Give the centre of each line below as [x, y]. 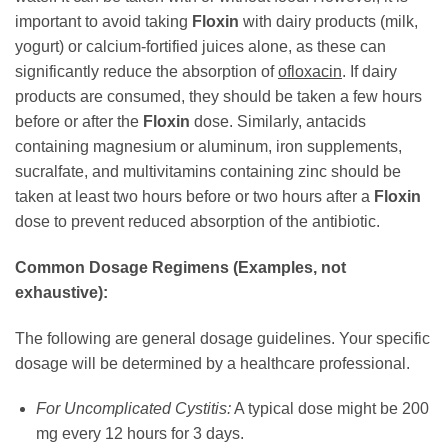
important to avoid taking [103, 21]
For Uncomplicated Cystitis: [133, 409]
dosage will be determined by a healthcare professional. [212, 363]
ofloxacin [310, 71]
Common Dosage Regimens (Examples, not [180, 267]
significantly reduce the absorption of [146, 71]
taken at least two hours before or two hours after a [194, 196]
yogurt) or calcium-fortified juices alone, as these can [200, 46]
